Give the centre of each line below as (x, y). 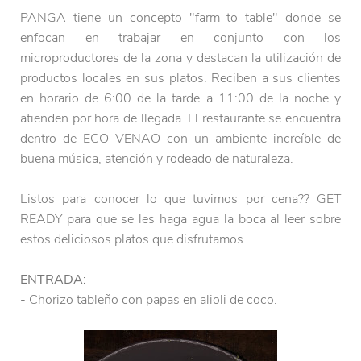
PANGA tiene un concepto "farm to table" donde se (180, 18)
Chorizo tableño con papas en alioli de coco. (153, 300)
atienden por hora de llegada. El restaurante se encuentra (180, 119)
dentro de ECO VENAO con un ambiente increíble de (180, 139)
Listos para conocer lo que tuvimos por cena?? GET (180, 199)
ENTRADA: (53, 280)
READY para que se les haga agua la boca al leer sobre (180, 220)
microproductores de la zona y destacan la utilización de (180, 58)
